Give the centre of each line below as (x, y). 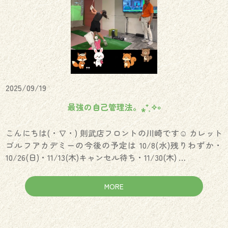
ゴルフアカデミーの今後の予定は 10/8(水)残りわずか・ (114, 145)
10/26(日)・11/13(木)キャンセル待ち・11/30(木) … (96, 157)
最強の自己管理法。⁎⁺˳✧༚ (114, 107)
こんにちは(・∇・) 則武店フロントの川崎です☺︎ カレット (114, 133)
